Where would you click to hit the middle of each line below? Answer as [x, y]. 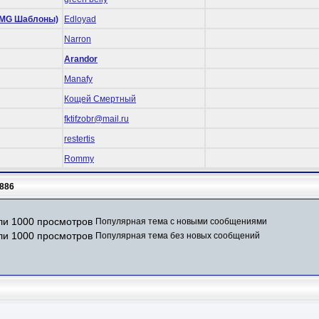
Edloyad [80, 19]
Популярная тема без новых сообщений [178, 236]
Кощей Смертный [100, 99]
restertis [79, 138]
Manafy [78, 79]
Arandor [81, 59]
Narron [78, 39]
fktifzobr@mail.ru [96, 119]
